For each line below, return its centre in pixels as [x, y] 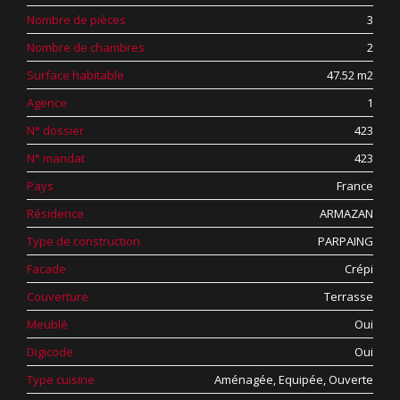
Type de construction [83, 241]
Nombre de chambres [86, 47]
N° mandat [56, 158]
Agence [47, 103]
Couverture [58, 296]
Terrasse [349, 296]
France [355, 186]
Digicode [50, 352]
